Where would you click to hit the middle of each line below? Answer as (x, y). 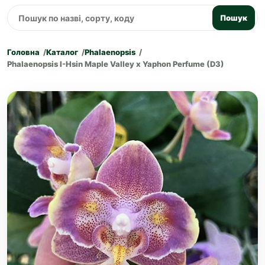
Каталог (62, 52)
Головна (23, 52)
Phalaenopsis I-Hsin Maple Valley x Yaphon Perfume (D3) (116, 64)
